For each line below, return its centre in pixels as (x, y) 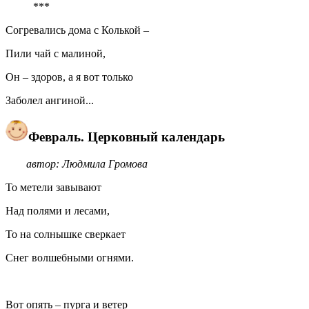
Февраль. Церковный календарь (127, 137)
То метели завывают (53, 187)
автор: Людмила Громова (87, 163)
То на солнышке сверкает (66, 234)
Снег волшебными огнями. (83, 257)
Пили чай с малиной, (56, 54)
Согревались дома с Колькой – (77, 30)
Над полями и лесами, (58, 210)
